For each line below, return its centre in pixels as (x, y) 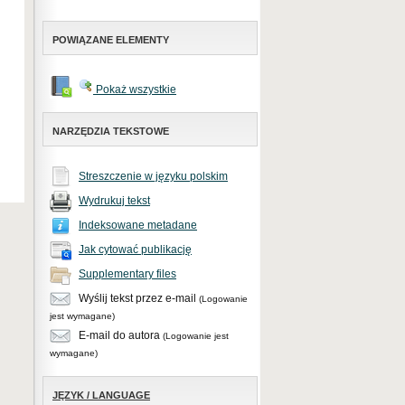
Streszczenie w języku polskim (153, 177)
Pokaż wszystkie (135, 89)
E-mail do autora (119, 336)
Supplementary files (127, 274)
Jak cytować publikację (135, 250)
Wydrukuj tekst (114, 201)
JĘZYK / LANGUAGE (101, 395)
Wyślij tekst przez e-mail (137, 299)
